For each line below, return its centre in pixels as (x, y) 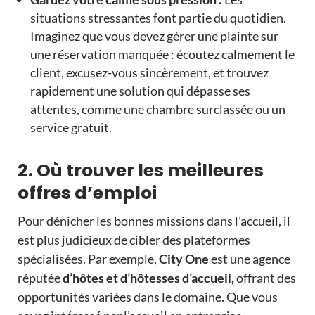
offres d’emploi (87, 193)
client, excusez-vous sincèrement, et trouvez (149, 73)
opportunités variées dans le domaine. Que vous (147, 297)
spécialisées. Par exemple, (88, 259)
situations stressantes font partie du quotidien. (158, 18)
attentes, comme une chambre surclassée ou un (157, 109)
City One (184, 259)
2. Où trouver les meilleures (140, 171)
